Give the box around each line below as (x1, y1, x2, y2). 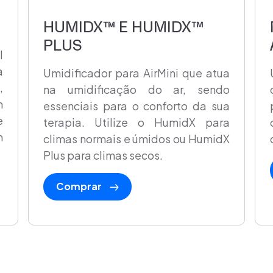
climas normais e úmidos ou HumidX (43, 132, 230, 146)
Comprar (56, 180, 104, 193)
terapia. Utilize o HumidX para (43, 115, 230, 130)
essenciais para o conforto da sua (43, 99, 230, 113)
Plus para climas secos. (43, 148, 163, 163)
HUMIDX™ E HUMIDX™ (43, 18, 204, 37)
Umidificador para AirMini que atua (43, 66, 230, 80)
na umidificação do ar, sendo (43, 82, 230, 97)
